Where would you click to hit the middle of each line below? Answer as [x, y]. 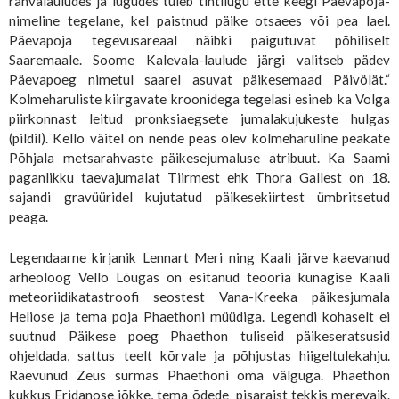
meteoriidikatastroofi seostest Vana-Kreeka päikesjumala [199, 296]
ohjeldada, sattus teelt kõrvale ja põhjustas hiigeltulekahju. [199, 355]
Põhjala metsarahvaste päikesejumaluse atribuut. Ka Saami [199, 157]
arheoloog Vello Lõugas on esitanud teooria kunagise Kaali [199, 277]
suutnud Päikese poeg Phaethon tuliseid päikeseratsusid [199, 335]
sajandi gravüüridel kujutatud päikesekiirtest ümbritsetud [199, 196]
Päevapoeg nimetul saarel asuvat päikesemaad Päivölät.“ [199, 79]
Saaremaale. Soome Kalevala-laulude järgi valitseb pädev [199, 59]
